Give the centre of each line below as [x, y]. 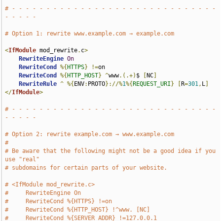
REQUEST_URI [152, 84]
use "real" [22, 159]
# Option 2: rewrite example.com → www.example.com [90, 134]
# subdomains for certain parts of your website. [86, 168]
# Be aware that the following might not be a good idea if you [110, 151]
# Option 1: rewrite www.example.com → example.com [90, 34]
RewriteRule [38, 84]
